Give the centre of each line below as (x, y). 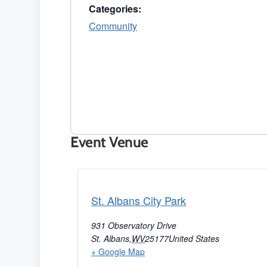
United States (194, 238)
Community (113, 26)
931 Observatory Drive (134, 225)
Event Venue (109, 142)
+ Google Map (118, 251)
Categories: (115, 8)
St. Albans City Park (139, 200)
